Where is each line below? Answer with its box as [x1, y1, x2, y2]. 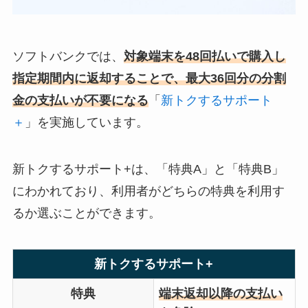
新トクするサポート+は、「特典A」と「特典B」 [12, 162, 284, 177]
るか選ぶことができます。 [12, 206, 161, 221]
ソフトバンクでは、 [12, 49, 124, 64]
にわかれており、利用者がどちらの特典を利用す [12, 184, 285, 199]
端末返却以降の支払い [159, 287, 283, 301]
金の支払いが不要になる [12, 93, 148, 108]
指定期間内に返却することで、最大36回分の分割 [12, 71, 286, 86]
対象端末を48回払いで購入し [123, 49, 286, 64]
